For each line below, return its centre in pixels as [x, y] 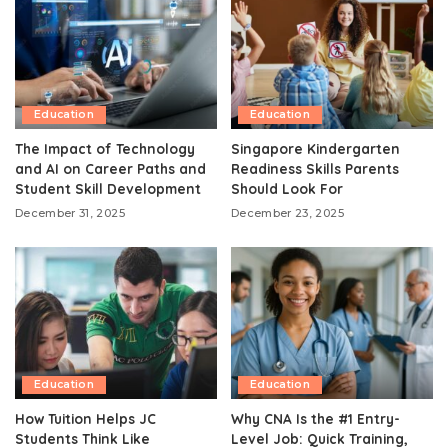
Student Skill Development [108, 189]
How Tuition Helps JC [85, 418]
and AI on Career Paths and [110, 169]
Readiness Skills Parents [315, 169]
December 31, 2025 [70, 213]
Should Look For [287, 189]
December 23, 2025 [287, 213]
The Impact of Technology [105, 149]
